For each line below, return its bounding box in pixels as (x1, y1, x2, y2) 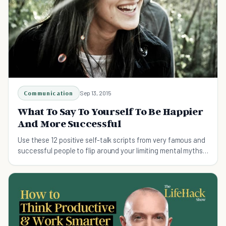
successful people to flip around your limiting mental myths (18, 146, 203, 155)
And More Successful (18, 118, 121, 130)
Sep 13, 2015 (79, 89, 111, 97)
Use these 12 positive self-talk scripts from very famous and (18, 135, 205, 145)
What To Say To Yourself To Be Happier (18, 105, 203, 118)
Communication (24, 89, 74, 97)
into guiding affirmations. (18, 156, 97, 166)
